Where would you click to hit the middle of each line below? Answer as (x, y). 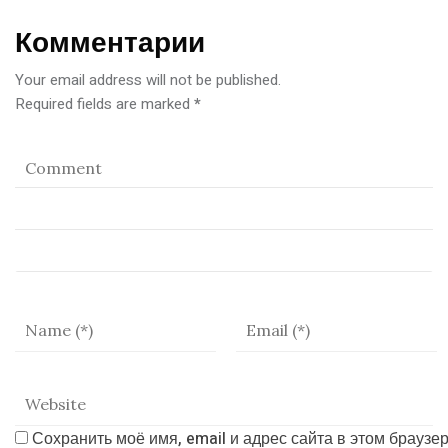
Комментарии (110, 43)
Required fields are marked (104, 104)
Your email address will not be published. (148, 80)
